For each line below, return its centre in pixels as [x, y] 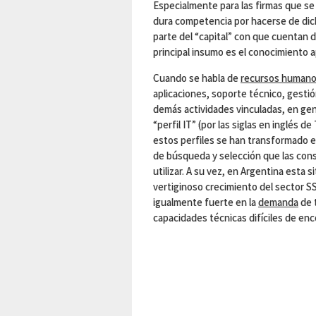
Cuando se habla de [197, 78]
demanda [278, 202]
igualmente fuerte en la [206, 202]
